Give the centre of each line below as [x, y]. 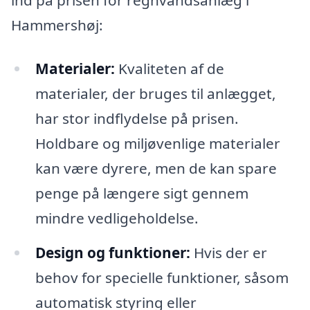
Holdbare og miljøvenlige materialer [157, 144]
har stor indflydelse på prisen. [137, 119]
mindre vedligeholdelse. [117, 218]
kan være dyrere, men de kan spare [156, 168]
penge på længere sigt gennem [142, 193]
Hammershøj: [57, 25]
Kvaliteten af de [169, 69]
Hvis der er [228, 253]
